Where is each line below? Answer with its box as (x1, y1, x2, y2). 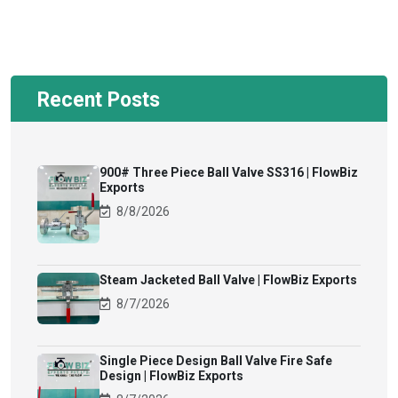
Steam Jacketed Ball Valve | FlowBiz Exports (99, 272, 357, 287)
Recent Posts (37, 88, 160, 112)
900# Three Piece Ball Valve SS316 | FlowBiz (99, 165, 358, 179)
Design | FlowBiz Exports (99, 369, 243, 384)
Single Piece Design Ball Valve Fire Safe (99, 354, 332, 369)
